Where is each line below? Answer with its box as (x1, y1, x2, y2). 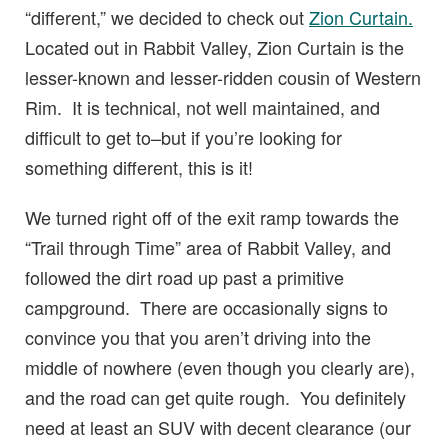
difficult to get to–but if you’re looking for (25, 123, 342, 150)
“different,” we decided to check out (25, 3, 309, 30)
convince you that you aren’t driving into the (25, 323, 371, 350)
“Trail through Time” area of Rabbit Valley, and (25, 233, 391, 260)
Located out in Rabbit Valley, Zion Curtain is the (25, 33, 404, 60)
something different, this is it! (25, 153, 253, 180)
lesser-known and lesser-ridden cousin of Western (25, 63, 421, 90)
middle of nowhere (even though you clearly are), (25, 353, 415, 380)
